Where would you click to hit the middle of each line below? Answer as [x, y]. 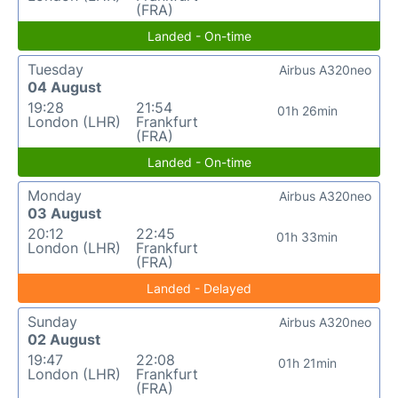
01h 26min [307, 110]
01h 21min [307, 362]
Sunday [52, 321]
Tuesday [56, 69]
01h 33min [307, 236]
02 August [64, 339]
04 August [64, 87]
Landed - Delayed [199, 288]
